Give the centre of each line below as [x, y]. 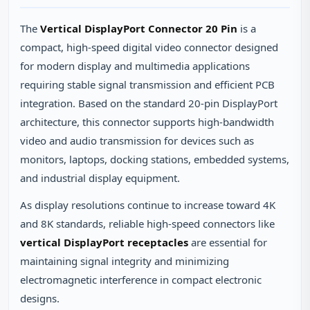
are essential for [228, 242]
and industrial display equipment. [100, 178]
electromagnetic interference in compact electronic [141, 280]
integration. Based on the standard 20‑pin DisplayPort [149, 103]
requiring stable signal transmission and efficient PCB [147, 84]
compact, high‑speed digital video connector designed [149, 47]
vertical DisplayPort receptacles [104, 242]
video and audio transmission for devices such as [137, 140]
